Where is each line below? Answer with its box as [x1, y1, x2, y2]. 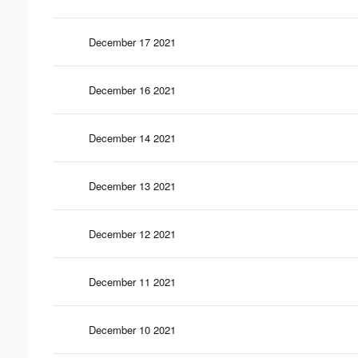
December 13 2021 [89, 177, 176, 193]
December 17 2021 [89, 34, 176, 50]
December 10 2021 [89, 321, 176, 337]
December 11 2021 [89, 273, 176, 289]
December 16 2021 [89, 82, 176, 97]
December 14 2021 [89, 129, 176, 145]
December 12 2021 [89, 225, 176, 241]
